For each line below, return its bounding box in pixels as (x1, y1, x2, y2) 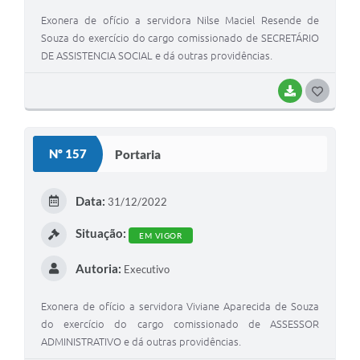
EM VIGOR (139, 231, 182, 240)
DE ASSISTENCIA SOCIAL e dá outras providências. (41, 50, 272, 62)
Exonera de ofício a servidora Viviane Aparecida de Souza (41, 301, 319, 313)
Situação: (75, 226, 126, 241)
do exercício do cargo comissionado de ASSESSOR (41, 318, 319, 330)
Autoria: (75, 261, 121, 276)
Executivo (121, 263, 170, 276)
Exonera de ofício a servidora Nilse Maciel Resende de (41, 14, 319, 27)
